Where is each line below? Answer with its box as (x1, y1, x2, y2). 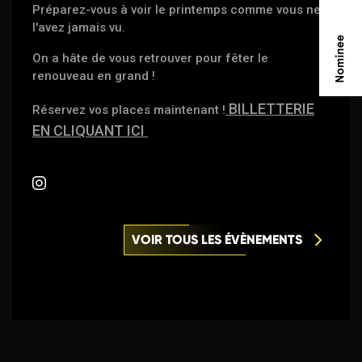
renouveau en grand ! (32, 69, 156, 84)
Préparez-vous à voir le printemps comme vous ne (32, 2, 322, 18)
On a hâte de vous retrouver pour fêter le (32, 51, 269, 66)
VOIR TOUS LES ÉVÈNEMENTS (131, 232, 302, 248)
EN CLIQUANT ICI (32, 122, 149, 140)
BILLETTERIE (225, 100, 315, 118)
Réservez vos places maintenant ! (32, 103, 226, 118)
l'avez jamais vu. (32, 20, 126, 36)
